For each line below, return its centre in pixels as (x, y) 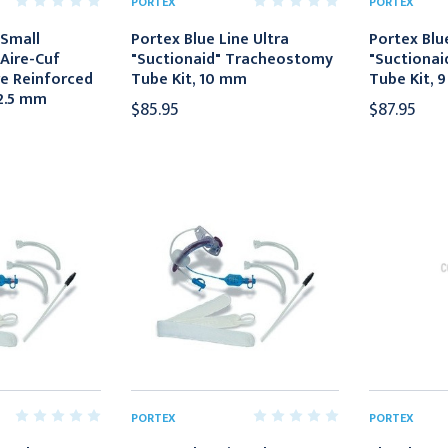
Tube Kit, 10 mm (189, 79)
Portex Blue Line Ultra (210, 39)
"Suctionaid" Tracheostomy (232, 59)
